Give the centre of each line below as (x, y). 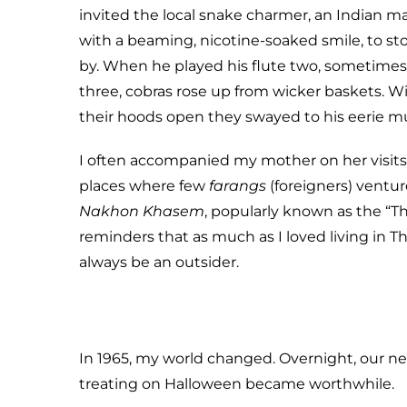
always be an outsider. (159, 262)
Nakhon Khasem (142, 211)
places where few (144, 186)
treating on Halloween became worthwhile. (237, 384)
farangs (238, 186)
